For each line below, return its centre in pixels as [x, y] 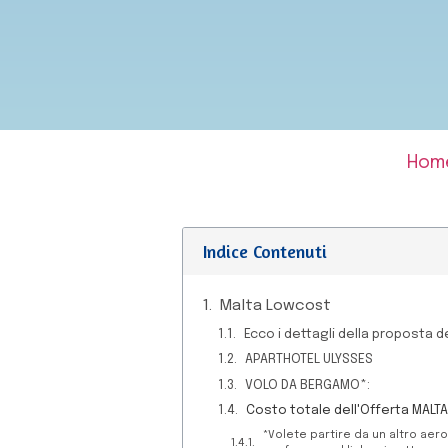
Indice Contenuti [265, 251]
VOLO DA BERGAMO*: [308, 385]
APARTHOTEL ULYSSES [309, 360]
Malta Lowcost [275, 306]
